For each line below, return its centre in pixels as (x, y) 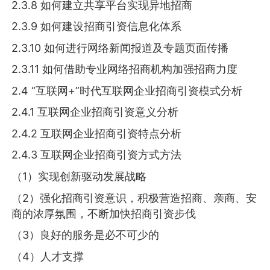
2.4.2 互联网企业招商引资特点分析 (97, 133)
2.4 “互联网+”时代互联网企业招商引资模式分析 (127, 90)
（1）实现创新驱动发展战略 (79, 177)
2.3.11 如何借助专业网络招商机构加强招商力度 (125, 69)
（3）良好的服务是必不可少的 (86, 235)
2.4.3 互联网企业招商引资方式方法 (97, 155)
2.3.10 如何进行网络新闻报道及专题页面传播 (120, 48)
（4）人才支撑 (48, 256)
